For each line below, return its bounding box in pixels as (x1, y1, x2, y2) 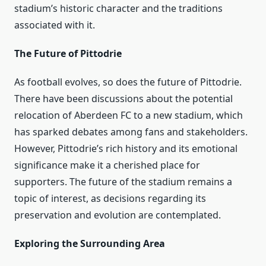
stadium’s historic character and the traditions (14, 1, 223, 15)
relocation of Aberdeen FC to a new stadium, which (14, 108, 243, 122)
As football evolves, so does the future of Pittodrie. (14, 75, 242, 88)
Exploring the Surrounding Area (14, 236, 165, 250)
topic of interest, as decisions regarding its (14, 191, 206, 205)
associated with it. (14, 18, 95, 31)
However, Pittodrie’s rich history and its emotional (14, 141, 237, 155)
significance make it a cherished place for (14, 158, 200, 172)
